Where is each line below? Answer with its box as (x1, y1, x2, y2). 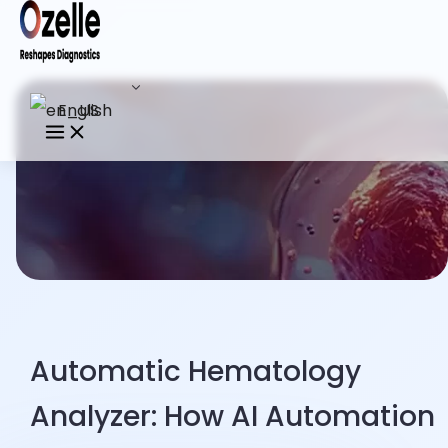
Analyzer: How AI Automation (30, 397, 436, 437)
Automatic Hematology (30, 352, 362, 392)
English (54, 99, 112, 122)
